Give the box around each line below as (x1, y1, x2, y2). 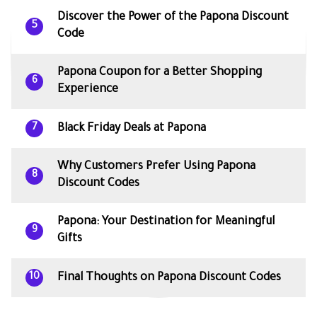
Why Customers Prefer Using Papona (57, 161, 255, 174)
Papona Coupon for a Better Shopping (57, 67, 262, 80)
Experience (57, 83, 118, 97)
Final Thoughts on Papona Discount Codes (57, 271, 281, 284)
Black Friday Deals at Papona (57, 122, 206, 135)
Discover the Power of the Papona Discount (57, 11, 289, 25)
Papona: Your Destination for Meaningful (57, 216, 275, 229)
